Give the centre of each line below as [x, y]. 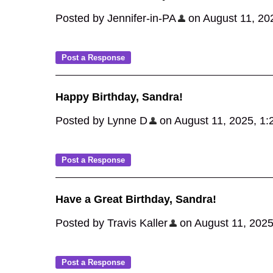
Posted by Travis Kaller [112, 223]
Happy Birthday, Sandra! [119, 97]
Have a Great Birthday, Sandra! [136, 199]
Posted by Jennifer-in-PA [116, 18]
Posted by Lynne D [101, 121]
